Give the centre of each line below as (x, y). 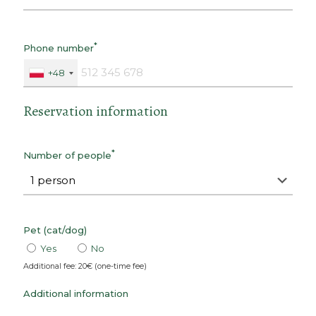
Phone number (59, 48)
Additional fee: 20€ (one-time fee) (85, 266)
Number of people (67, 156)
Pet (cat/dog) (55, 230)
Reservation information (96, 111)
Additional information (76, 293)
